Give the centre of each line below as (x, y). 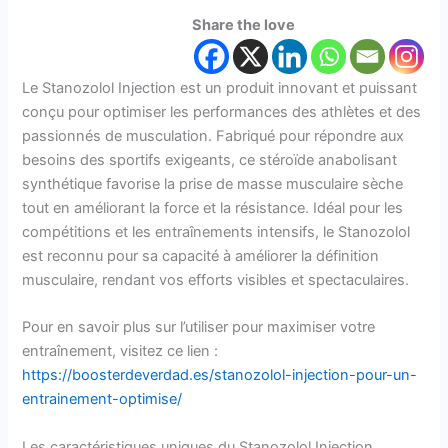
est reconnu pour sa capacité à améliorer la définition (201, 255)
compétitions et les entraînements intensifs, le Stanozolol (216, 231)
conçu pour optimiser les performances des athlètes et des (222, 111)
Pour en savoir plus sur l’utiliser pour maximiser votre (199, 327)
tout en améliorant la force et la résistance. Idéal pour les (213, 207)
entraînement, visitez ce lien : (120, 351)
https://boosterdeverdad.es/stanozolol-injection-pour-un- (220, 375)
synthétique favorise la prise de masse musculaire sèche (213, 183)
